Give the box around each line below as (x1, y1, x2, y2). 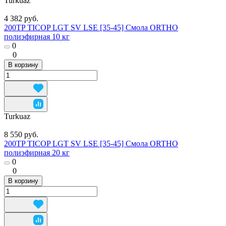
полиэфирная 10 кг (4, 32, 70, 41)
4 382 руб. (4, 14, 38, 23)
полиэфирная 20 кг (4, 148, 70, 157)
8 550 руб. (4, 130, 38, 139)
